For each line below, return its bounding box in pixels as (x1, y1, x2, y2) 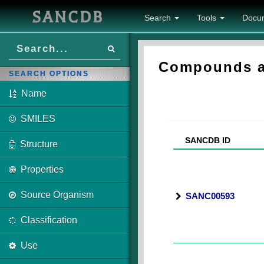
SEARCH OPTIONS (9, 70, 89, 78)
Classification (21, 215, 77, 225)
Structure (20, 139, 58, 149)
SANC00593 (186, 191, 235, 201)
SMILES (21, 114, 55, 124)
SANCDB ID (176, 136, 230, 145)
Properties (21, 164, 64, 174)
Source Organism (21, 190, 94, 200)
